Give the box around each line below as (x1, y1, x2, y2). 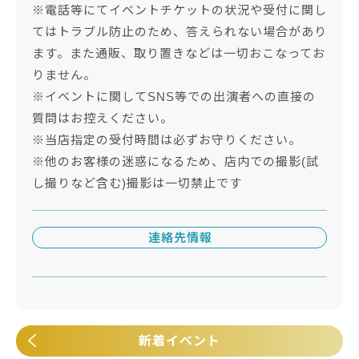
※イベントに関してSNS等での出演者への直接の (32, 89, 316, 103)
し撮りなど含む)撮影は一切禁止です (32, 175, 242, 190)
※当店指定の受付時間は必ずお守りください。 (32, 132, 301, 147)
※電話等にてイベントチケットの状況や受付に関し (32, 2, 327, 17)
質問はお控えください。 (32, 111, 173, 125)
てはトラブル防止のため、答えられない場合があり (32, 24, 327, 38)
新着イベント (139, 333, 220, 348)
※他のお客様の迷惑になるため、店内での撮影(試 (32, 154, 319, 168)
